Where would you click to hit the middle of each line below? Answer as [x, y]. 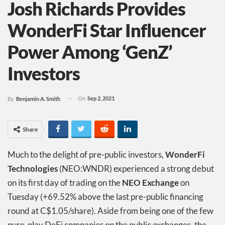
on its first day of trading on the [65, 182]
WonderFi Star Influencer [107, 30]
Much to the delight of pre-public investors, [86, 154]
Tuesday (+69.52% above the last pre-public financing [105, 196]
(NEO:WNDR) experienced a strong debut [136, 168]
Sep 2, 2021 [101, 98]
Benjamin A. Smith [38, 98]
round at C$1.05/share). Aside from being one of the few [110, 210]
